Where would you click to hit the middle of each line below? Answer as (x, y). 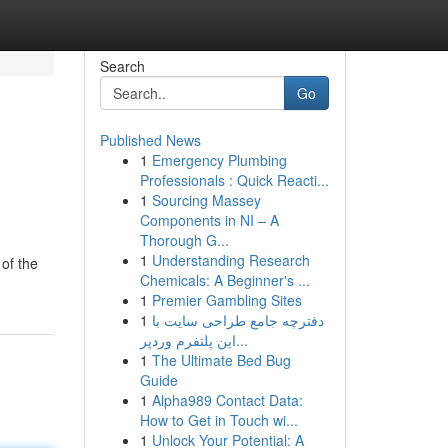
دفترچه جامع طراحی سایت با (237, 320)
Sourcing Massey (206, 200)
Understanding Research (230, 260)
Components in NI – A (209, 220)
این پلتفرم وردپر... (241, 340)
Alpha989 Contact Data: (227, 400)
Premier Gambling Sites (226, 300)
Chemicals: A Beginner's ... (224, 280)
